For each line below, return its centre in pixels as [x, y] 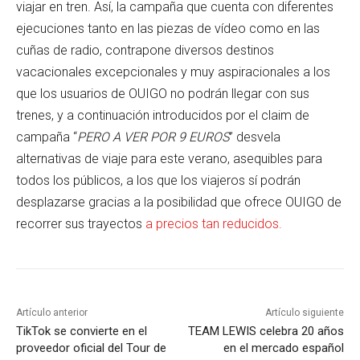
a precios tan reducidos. [214, 223]
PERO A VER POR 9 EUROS [153, 137]
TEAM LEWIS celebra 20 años [266, 331]
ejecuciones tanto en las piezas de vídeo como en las [168, 28]
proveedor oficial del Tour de [91, 348]
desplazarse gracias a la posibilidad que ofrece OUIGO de [179, 202]
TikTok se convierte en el [82, 331]
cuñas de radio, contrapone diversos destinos [145, 50]
